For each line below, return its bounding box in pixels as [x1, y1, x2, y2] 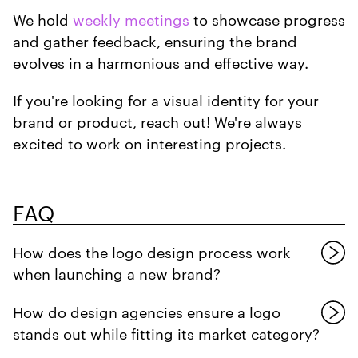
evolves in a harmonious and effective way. [13, 51, 308, 72]
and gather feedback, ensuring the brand [13, 30, 297, 50]
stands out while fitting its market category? [13, 322, 320, 343]
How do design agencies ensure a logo [13, 300, 280, 321]
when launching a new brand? [13, 262, 221, 283]
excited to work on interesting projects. [13, 132, 286, 153]
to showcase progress [189, 8, 345, 29]
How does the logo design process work [13, 241, 291, 261]
